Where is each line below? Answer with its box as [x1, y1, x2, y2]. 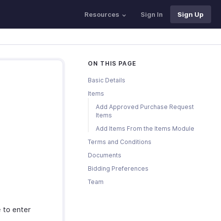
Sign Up [178, 10, 204, 18]
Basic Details [88, 76, 125, 84]
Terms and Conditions [88, 138, 151, 146]
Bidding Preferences [88, 165, 148, 172]
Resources [84, 10, 119, 18]
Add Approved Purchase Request [96, 103, 194, 110]
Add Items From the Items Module [96, 125, 194, 132]
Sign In [141, 10, 163, 18]
